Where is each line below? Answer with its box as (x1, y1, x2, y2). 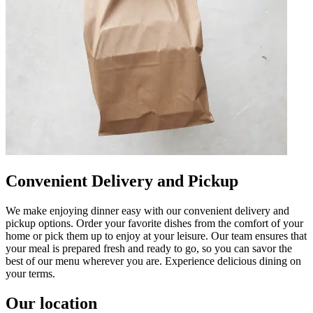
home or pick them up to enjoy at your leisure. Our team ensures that (6, 229, 307, 242)
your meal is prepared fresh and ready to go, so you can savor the (6, 242, 292, 254)
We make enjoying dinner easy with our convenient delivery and (6, 204, 289, 217)
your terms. (6, 267, 55, 279)
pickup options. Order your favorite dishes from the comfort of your (6, 217, 303, 229)
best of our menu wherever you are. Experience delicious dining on (6, 254, 301, 267)
